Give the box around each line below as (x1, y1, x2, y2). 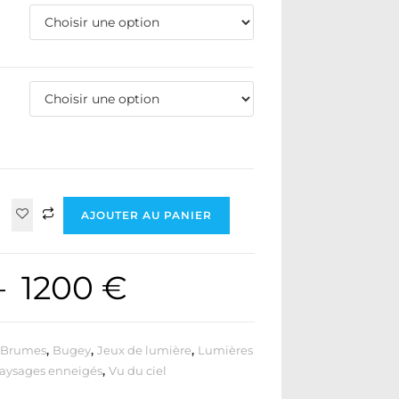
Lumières (198, 343, 254, 357)
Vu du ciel (109, 363, 167, 378)
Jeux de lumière (97, 343, 192, 357)
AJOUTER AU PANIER (81, 208, 213, 222)
